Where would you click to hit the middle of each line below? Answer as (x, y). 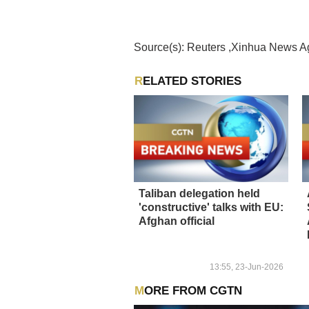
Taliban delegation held (199, 193)
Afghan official (177, 221)
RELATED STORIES (192, 81)
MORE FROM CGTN (193, 290)
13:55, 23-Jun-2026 (247, 267)
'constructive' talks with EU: (211, 207)
